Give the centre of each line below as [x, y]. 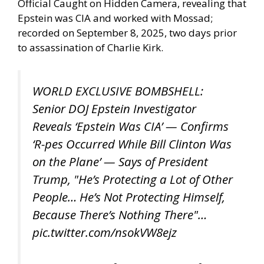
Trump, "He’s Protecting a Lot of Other [133, 179]
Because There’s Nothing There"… [120, 214]
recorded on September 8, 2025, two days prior [127, 33]
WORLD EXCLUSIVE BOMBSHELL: [118, 90]
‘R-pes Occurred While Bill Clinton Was [132, 143]
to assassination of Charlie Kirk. [90, 48]
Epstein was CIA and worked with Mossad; [115, 18]
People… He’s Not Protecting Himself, [129, 197]
